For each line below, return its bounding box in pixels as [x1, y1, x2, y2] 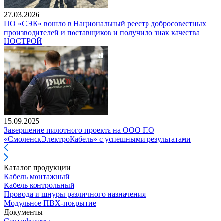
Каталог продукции [4, 163, 71, 172]
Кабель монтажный [4, 172, 70, 181]
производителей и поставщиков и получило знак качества [4, 28, 200, 37]
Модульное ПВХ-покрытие [4, 198, 96, 207]
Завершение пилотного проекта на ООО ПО [4, 125, 154, 134]
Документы [4, 207, 43, 216]
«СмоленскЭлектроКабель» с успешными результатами [4, 134, 191, 143]
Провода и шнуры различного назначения [4, 189, 146, 198]
